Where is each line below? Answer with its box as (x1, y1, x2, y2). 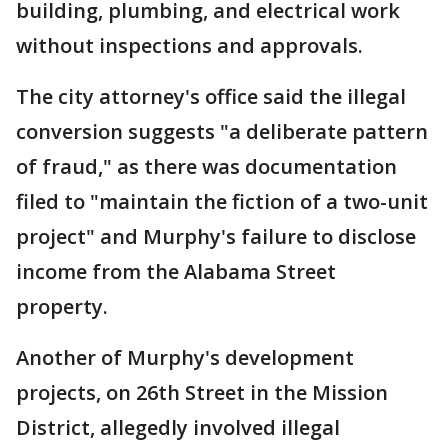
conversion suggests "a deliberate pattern (16, 118, 428, 146)
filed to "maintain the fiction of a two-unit (16, 188, 428, 216)
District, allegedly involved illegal (16, 414, 340, 442)
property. (16, 293, 108, 321)
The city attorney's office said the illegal (16, 83, 406, 111)
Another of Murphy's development (16, 344, 354, 372)
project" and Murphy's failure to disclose (16, 223, 416, 251)
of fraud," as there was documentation (16, 153, 397, 181)
